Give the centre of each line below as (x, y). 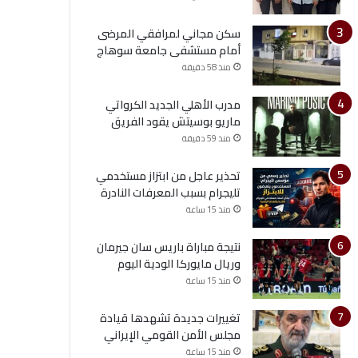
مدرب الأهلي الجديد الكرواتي (173, 105)
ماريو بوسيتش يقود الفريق (175, 121)
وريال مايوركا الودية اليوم (179, 264)
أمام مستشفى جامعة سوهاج (168, 50)
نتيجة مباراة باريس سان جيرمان (168, 247)
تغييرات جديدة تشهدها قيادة (170, 318)
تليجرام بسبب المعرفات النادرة (170, 193)
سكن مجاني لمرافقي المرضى (169, 34)
